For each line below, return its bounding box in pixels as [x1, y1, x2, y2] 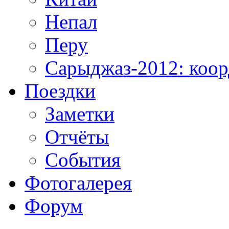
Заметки [45, 102, 114, 125]
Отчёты [45, 125, 109, 148]
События [45, 148, 121, 171]
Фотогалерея [25, 171, 132, 194]
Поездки [25, 79, 96, 102]
